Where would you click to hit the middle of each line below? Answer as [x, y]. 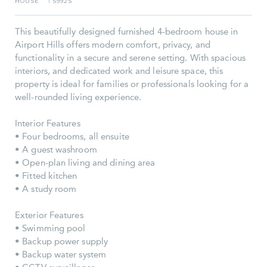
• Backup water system [61, 255]
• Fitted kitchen [46, 176]
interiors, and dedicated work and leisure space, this [119, 71]
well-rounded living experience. [78, 97]
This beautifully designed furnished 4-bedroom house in [127, 32]
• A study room [46, 189]
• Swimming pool [50, 229]
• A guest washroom [56, 150]
